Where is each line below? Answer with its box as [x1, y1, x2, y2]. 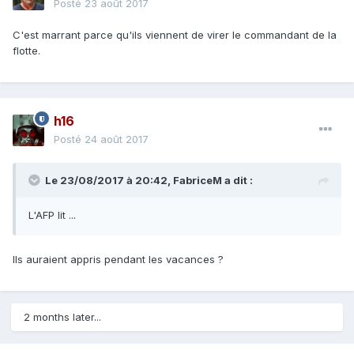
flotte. [13, 44, 43, 58]
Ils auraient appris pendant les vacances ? [13, 253, 224, 266]
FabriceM [173, 174, 222, 187]
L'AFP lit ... [28, 209, 76, 222]
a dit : [222, 174, 253, 187]
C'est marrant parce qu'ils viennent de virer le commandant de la [13, 28, 337, 42]
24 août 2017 [85, 133, 149, 146]
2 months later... [24, 311, 101, 324]
